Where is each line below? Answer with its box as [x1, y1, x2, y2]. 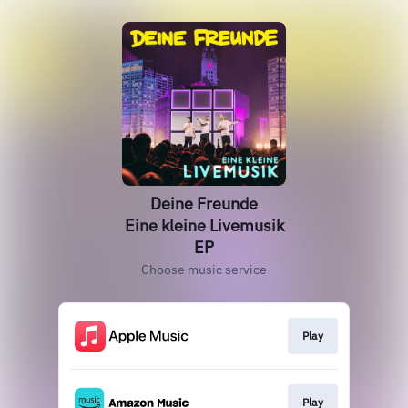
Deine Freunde [150, 193, 258, 214]
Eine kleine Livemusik [124, 215, 284, 236]
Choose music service [141, 261, 267, 278]
